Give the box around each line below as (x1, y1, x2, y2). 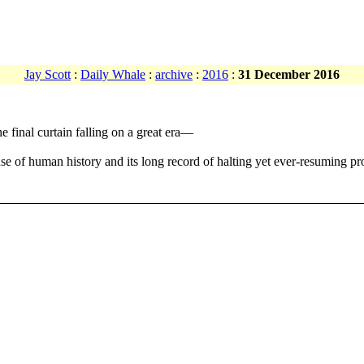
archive (155, 67, 193, 82)
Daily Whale (80, 67, 145, 82)
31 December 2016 (238, 67, 340, 82)
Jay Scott (24, 67, 71, 82)
